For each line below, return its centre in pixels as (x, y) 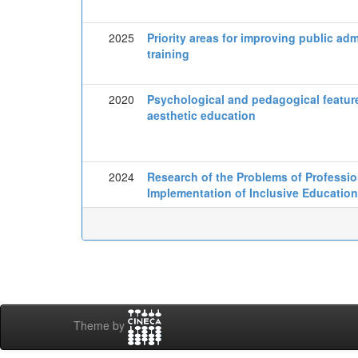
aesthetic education (201, 115)
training (168, 54)
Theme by (101, 326)
